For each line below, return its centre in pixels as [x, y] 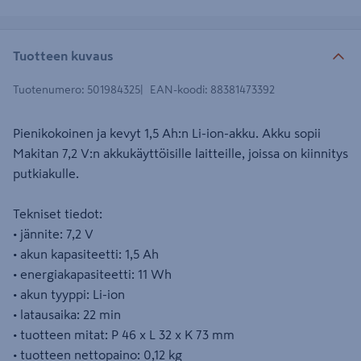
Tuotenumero [47, 89]
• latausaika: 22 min [67, 314]
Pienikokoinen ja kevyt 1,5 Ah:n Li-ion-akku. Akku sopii [167, 133]
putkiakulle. [46, 173]
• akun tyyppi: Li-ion [69, 294]
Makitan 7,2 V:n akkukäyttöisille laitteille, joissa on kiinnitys [180, 153]
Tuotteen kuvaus [63, 55]
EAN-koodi [177, 89]
